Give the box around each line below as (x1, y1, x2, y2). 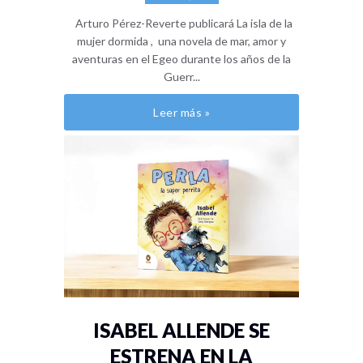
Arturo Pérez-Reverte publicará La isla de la (70, 15, 293, 30)
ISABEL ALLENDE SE (93, 318, 270, 342)
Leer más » (153, 105, 210, 119)
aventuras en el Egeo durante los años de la (72, 51, 291, 66)
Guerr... (163, 69, 200, 83)
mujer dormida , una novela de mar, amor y (77, 33, 286, 48)
